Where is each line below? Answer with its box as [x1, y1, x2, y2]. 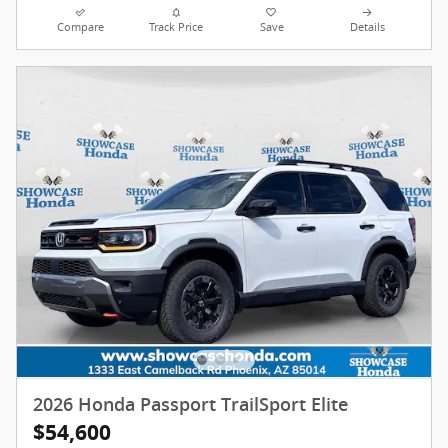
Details [349, 19, 385, 34]
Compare [57, 19, 105, 34]
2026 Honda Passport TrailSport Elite [33, 394, 348, 415]
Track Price [149, 19, 204, 34]
